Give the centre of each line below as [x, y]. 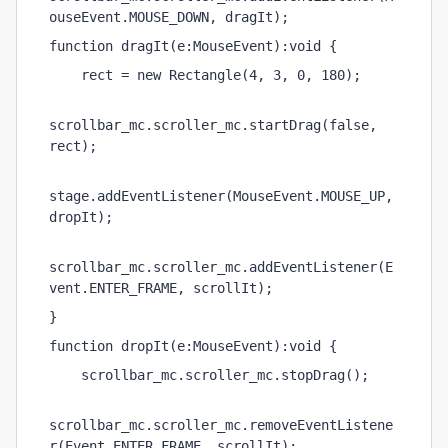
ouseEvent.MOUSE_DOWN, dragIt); [169, 17]
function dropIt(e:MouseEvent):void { [193, 346]
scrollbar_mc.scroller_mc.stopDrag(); [209, 375]
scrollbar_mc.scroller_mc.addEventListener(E [221, 267]
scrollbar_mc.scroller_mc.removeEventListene [221, 425]
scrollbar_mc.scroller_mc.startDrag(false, [213, 125]
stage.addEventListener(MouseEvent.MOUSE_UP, [221, 196]
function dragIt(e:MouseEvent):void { [193, 46]
